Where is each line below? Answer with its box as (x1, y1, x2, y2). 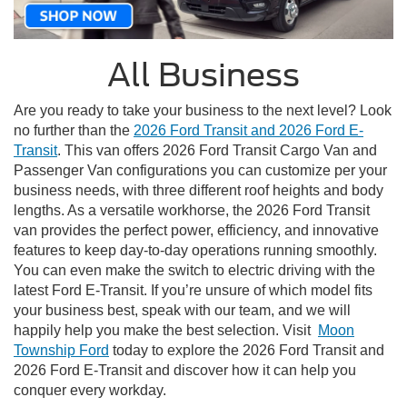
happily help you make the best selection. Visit (14, 322, 314, 338)
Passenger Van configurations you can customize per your (14, 162, 387, 178)
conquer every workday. (14, 382, 166, 398)
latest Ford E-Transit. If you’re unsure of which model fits (14, 282, 372, 298)
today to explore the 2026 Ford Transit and (109, 342, 384, 358)
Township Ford (14, 342, 109, 358)
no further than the (14, 122, 134, 138)
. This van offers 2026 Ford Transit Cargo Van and (57, 142, 377, 158)
